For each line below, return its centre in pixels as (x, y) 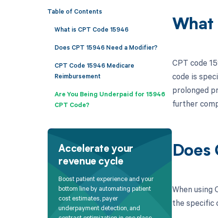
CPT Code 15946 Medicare (94, 65)
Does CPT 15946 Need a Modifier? (106, 47)
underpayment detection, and (100, 208)
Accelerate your (96, 149)
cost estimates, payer (89, 198)
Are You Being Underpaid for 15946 (109, 94)
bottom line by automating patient (105, 189)
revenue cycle (91, 162)
